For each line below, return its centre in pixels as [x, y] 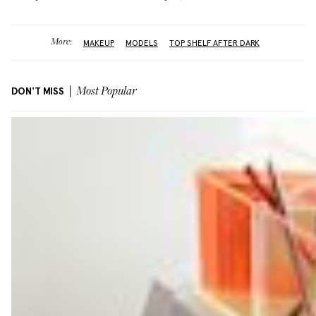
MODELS [142, 43]
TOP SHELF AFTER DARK [214, 43]
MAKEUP [99, 43]
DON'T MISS [38, 91]
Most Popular [107, 92]
